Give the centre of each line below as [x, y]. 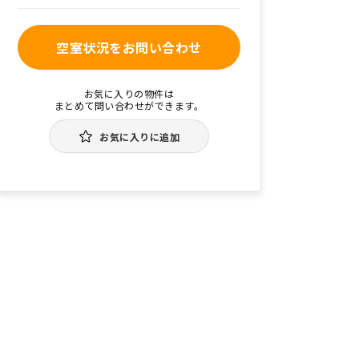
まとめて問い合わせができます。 [129, 105]
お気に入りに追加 [140, 137]
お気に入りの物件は [129, 93]
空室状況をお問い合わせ [129, 47]
